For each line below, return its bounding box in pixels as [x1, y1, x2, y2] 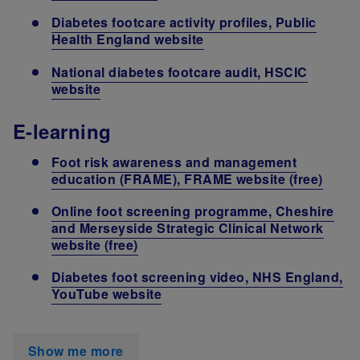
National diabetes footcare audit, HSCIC [51, 62, 308, 81]
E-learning [13, 117, 112, 145]
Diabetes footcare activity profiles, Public [51, 13, 317, 32]
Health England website [51, 30, 204, 49]
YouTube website [51, 284, 162, 304]
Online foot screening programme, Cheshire [51, 201, 334, 220]
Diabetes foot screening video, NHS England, [51, 268, 343, 287]
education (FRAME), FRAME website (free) [51, 169, 323, 188]
